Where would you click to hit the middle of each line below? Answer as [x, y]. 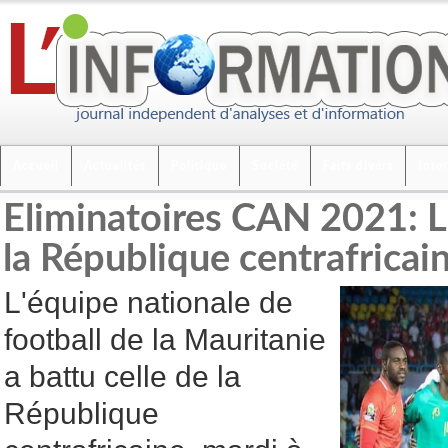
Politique [199, 166]
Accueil [36, 166]
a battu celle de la [122, 376]
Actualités [115, 166]
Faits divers [358, 166]
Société [275, 166]
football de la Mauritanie [165, 339]
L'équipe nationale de [148, 302]
